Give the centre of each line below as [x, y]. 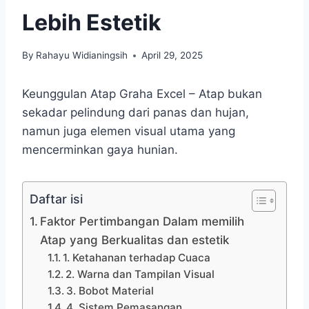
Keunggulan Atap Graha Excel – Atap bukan [142, 94]
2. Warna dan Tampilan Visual [140, 275]
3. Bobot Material [110, 291]
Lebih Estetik [92, 22]
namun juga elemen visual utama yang [129, 131]
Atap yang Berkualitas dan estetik [135, 240]
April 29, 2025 [172, 56]
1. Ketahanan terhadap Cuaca [136, 258]
